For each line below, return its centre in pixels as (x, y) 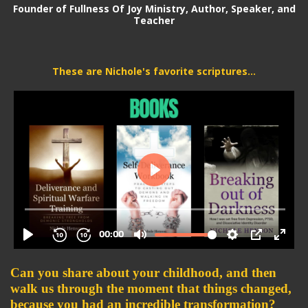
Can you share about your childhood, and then (143, 272)
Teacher (154, 20)
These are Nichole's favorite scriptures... (154, 71)
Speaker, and (263, 8)
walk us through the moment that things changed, (151, 288)
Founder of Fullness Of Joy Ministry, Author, (122, 8)
